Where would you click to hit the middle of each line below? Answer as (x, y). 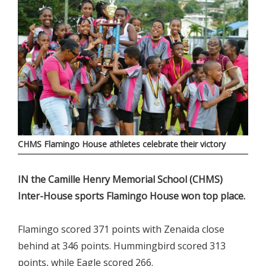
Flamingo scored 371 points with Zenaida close (121, 229)
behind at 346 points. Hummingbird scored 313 (122, 246)
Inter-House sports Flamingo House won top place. (132, 196)
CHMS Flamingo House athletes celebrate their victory (122, 144)
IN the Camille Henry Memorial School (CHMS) (120, 180)
